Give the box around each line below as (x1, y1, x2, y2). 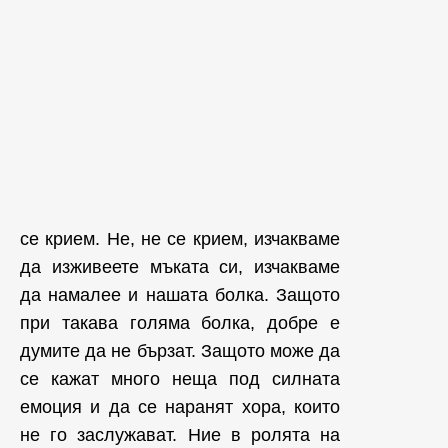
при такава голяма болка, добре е (20, 313, 340, 334)
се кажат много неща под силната (20, 369, 340, 390)
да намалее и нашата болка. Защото (20, 285, 340, 306)
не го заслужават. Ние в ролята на (20, 425, 340, 446)
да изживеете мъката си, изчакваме (20, 257, 340, 278)
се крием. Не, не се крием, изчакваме (20, 229, 340, 250)
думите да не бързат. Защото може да (20, 341, 340, 362)
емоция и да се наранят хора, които (20, 397, 340, 418)
